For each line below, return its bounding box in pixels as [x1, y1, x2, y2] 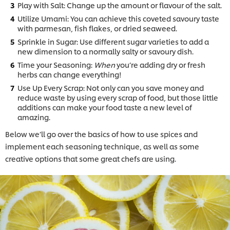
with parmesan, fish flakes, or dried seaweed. [17, 23, 177, 33]
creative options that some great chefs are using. [5, 153, 178, 163]
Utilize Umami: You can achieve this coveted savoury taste [17, 13, 219, 23]
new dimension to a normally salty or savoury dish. [17, 46, 194, 56]
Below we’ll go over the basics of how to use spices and [5, 128, 198, 139]
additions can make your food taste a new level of [17, 102, 192, 112]
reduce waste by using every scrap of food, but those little [17, 92, 218, 102]
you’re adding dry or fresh [117, 59, 205, 69]
